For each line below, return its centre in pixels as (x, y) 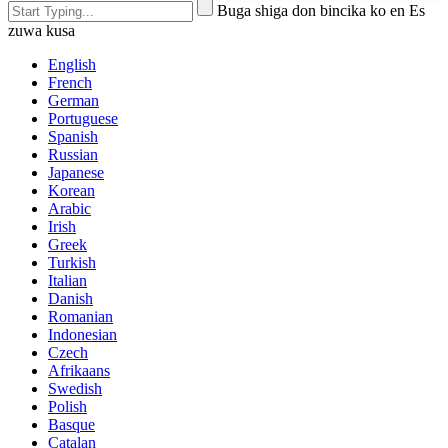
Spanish (73, 136)
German (73, 100)
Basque (71, 424)
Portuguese (83, 118)
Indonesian (82, 334)
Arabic (69, 208)
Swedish (75, 388)
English (72, 64)
